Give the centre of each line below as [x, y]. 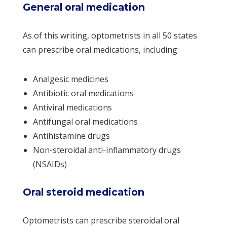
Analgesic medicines [70, 79]
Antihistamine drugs [71, 136]
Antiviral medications [72, 107]
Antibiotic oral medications [83, 93]
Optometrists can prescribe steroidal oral [101, 220]
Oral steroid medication [83, 192]
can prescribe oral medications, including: [101, 49]
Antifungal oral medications [85, 121]
